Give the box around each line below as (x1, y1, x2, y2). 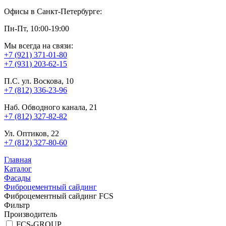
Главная (4, 155, 31, 164)
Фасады (4, 173, 31, 182)
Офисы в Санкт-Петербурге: (4, 7, 102, 16)
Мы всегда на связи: (4, 41, 73, 50)
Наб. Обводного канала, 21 (4, 102, 97, 111)
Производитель (4, 209, 57, 218)
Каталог (4, 164, 32, 173)
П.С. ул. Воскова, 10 (4, 76, 74, 85)
